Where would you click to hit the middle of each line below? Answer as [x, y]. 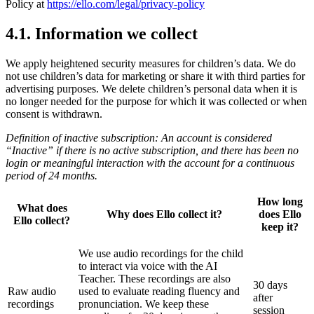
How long [280, 201]
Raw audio [32, 291]
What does [42, 207]
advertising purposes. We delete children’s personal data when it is [151, 88]
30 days [270, 285]
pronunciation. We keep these [144, 303]
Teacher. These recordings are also [155, 278]
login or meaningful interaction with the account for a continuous [150, 163]
